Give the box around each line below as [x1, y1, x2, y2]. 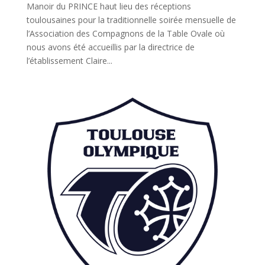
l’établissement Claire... [26, 55, 112, 67]
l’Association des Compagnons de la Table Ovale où [26, 28, 225, 40]
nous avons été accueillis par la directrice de [26, 41, 195, 53]
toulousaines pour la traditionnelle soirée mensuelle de [26, 14, 236, 26]
